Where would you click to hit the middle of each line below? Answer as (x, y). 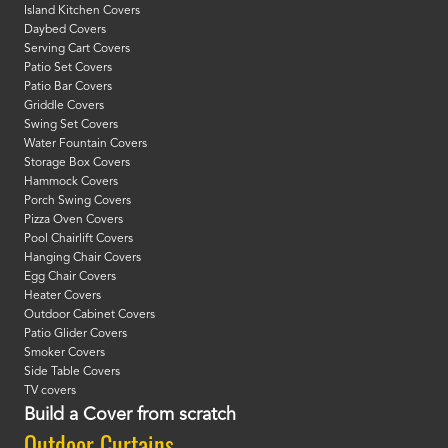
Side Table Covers (72, 372)
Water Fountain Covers (85, 144)
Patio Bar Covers (68, 87)
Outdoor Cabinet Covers (89, 315)
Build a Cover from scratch (130, 415)
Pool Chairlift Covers (78, 239)
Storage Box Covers (77, 163)
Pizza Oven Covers (73, 220)
